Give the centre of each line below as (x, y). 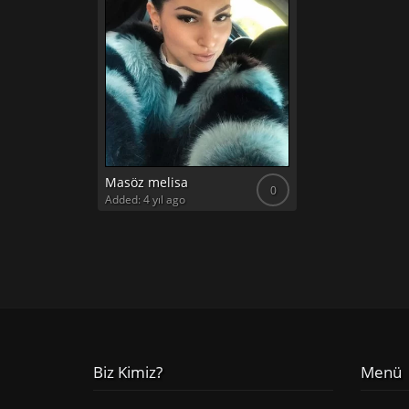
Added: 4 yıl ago (145, 199)
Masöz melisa (147, 182)
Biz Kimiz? (128, 372)
